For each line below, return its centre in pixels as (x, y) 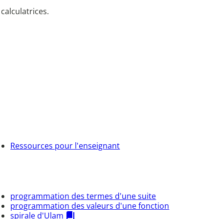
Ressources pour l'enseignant (65, 145)
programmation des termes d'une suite (83, 196)
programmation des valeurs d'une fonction (90, 206)
